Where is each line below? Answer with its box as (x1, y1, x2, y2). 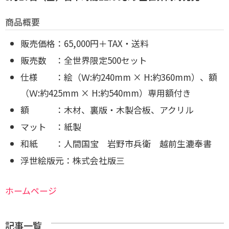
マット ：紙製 (20, 120, 81, 133)
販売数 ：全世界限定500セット (20, 54, 147, 67)
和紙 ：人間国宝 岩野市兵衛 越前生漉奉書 (20, 137, 212, 150)
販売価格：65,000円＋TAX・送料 (20, 37, 149, 50)
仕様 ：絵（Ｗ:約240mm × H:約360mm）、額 (20, 71, 217, 84)
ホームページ (5, 184, 57, 197)
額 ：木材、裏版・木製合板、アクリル (20, 103, 194, 117)
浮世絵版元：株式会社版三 (20, 154, 125, 167)
